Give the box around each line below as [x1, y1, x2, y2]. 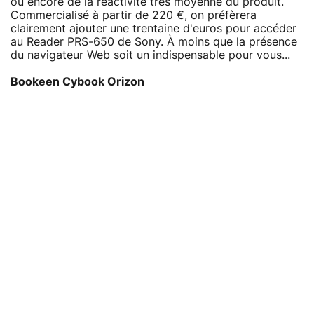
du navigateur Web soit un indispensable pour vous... [11, 49, 290, 61]
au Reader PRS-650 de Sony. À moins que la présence [11, 36, 297, 48]
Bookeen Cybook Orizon [11, 76, 144, 88]
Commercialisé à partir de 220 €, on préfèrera [11, 9, 257, 21]
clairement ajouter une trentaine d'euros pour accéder [11, 22, 296, 34]
